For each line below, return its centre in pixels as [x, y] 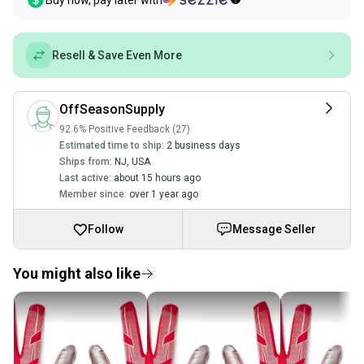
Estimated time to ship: [112, 145]
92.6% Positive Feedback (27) [125, 129]
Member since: [93, 194]
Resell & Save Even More [117, 55]
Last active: [85, 178]
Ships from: [86, 162]
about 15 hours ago [157, 178]
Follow [106, 229]
